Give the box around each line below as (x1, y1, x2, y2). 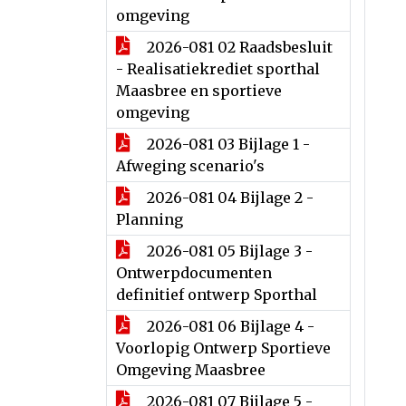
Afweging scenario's (116, 157, 265, 175)
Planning (116, 210, 183, 228)
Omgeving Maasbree (116, 361, 266, 379)
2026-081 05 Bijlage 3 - (143, 242, 313, 260)
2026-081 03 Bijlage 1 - (143, 135, 310, 153)
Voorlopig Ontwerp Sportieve (116, 339, 331, 357)
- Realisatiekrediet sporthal (116, 60, 320, 78)
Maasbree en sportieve (116, 82, 282, 100)
